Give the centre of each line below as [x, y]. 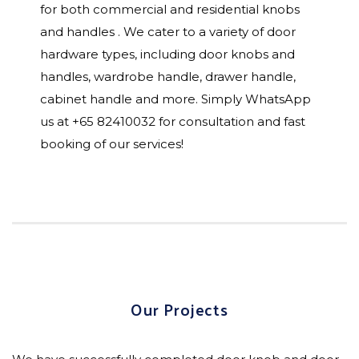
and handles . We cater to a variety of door [168, 31]
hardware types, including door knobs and [167, 54]
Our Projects [179, 309]
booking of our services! [112, 143]
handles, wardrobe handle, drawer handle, [168, 76]
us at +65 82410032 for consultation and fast [173, 121]
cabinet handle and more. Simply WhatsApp [175, 99]
